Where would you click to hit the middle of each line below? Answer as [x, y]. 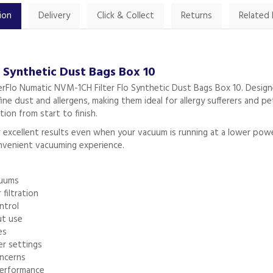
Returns [196, 16]
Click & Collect [125, 16]
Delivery [54, 16]
